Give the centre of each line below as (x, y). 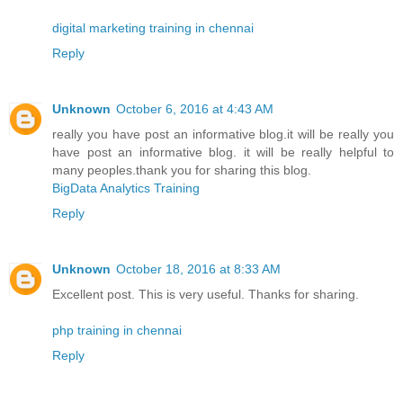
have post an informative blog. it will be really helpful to (223, 152)
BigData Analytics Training (126, 188)
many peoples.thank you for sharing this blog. (182, 170)
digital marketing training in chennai (153, 28)
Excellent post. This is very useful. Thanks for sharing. (206, 295)
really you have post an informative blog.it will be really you (223, 134)
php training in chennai (117, 331)
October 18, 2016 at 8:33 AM (198, 269)
